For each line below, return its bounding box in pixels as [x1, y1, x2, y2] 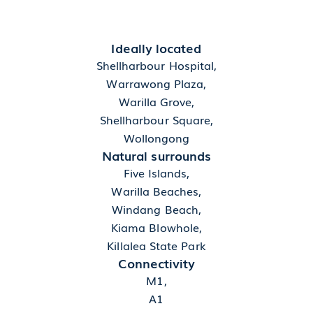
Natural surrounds [101, 146, 212, 165]
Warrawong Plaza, [106, 75, 207, 92]
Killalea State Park [107, 237, 206, 254]
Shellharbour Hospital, [96, 57, 217, 74]
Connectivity [117, 254, 196, 272]
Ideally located [111, 38, 202, 57]
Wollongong [123, 129, 190, 147]
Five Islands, [123, 164, 190, 182]
